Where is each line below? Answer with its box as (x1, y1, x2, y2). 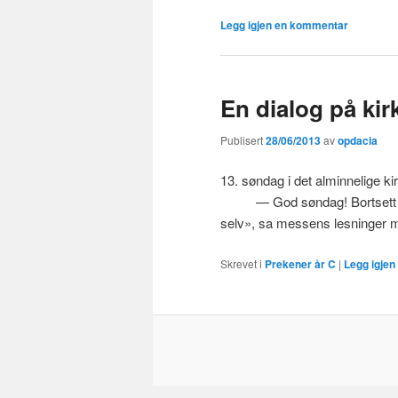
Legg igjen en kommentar (220, 17, 348, 34)
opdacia (338, 131, 378, 148)
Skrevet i (220, 255, 262, 271)
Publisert (220, 131, 266, 147)
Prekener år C (265, 255, 336, 272)
